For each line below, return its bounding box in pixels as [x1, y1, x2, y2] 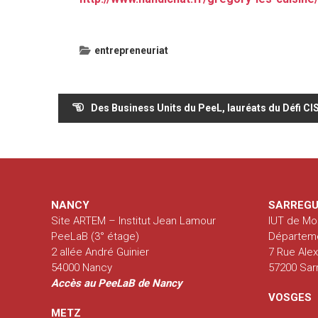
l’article [50, 135, 102, 153]
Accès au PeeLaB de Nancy [51, 276, 183, 290]
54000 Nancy [51, 261, 113, 274]
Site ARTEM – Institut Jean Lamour [51, 214, 216, 227]
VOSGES [268, 290, 312, 304]
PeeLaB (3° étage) [51, 229, 140, 243]
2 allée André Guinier [51, 245, 150, 258]
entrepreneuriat [94, 44, 168, 56]
